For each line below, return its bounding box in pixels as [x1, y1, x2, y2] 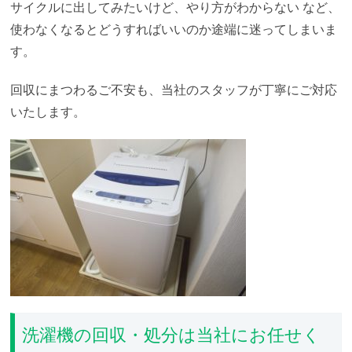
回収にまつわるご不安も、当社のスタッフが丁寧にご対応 [10, 79, 338, 98]
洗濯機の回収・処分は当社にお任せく [21, 321, 321, 346]
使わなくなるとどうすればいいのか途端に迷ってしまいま [10, 19, 338, 38]
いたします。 [10, 101, 86, 120]
